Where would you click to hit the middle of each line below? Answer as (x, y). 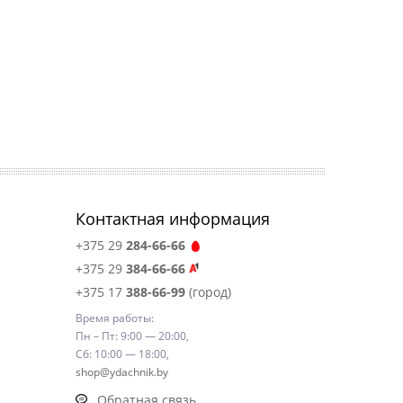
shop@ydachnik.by (121, 372)
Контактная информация (172, 219)
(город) (208, 292)
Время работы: (114, 318)
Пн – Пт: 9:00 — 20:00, (132, 336)
